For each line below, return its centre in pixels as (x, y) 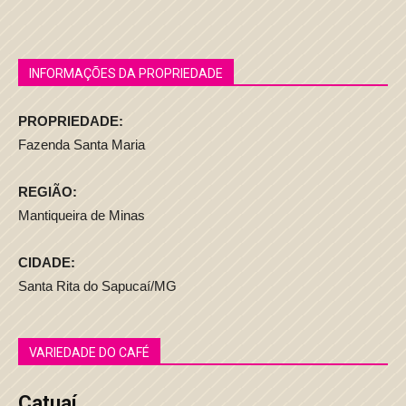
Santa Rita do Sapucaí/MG (97, 286)
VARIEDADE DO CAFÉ (89, 353)
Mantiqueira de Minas (82, 215)
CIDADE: (47, 262)
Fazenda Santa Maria (82, 145)
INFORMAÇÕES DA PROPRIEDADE (126, 73)
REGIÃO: (48, 192)
